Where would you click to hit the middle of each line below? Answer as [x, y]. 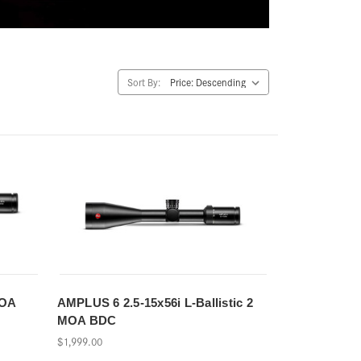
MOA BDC [87, 321]
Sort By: [144, 82]
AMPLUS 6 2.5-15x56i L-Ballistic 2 [155, 303]
